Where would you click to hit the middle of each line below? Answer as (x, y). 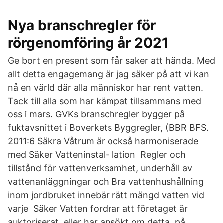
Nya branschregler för (82, 25)
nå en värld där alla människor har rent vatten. (106, 87)
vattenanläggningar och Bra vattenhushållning (106, 181)
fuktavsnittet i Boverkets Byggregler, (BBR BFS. (108, 128)
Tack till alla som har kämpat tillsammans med (105, 101)
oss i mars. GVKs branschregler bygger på (96, 114)
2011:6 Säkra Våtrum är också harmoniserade (103, 141)
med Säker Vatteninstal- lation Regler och (97, 155)
